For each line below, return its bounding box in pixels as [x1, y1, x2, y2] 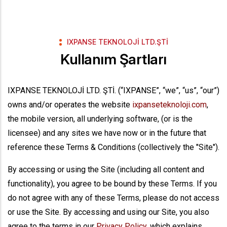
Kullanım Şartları [60, 51, 167, 68]
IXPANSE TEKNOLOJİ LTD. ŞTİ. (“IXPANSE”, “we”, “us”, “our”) [8, 86, 219, 95]
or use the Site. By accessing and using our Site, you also [8, 207, 209, 217]
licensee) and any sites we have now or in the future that [8, 128, 206, 138]
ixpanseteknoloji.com [132, 100, 207, 109]
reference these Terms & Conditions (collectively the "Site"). [8, 142, 219, 152]
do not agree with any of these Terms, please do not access [8, 193, 219, 203]
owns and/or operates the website [8, 100, 132, 109]
